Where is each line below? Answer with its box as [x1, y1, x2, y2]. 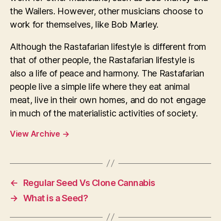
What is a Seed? [23, 192, 88, 203]
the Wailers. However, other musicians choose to [10, 5, 203, 16]
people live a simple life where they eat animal [10, 81, 190, 92]
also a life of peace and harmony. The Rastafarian [10, 68, 204, 78]
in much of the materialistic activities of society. [10, 108, 198, 118]
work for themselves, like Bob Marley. [10, 19, 159, 30]
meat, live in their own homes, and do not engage [10, 94, 206, 105]
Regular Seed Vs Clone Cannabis [23, 177, 155, 188]
